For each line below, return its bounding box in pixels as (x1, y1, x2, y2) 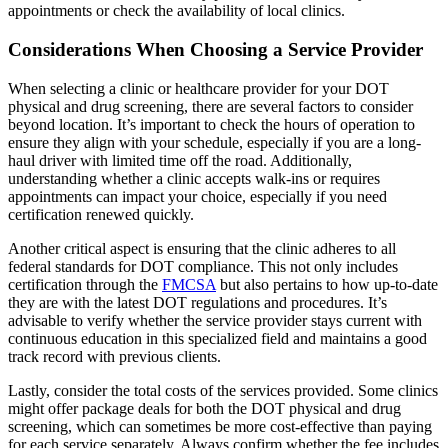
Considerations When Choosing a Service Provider (8, 39, 423, 61)
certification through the (8, 275, 162, 293)
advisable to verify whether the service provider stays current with (8, 311, 422, 329)
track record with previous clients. (8, 347, 221, 365)
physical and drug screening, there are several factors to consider (8, 97, 413, 115)
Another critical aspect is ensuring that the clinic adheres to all (8, 239, 396, 257)
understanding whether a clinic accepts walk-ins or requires (8, 169, 380, 187)
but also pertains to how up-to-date (216, 275, 438, 293)
